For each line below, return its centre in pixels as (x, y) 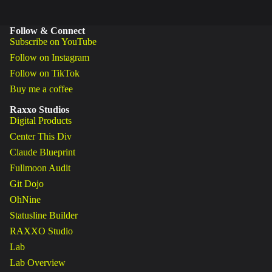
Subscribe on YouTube (53, 42)
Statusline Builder (44, 215)
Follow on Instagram (49, 57)
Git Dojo (27, 184)
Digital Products (41, 121)
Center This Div (41, 136)
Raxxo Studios (39, 110)
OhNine (25, 199)
